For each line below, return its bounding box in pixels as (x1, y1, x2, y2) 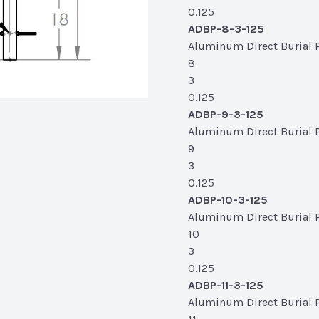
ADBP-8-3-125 (188, 22, 264, 36)
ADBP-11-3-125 (188, 278, 263, 292)
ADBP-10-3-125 (188, 193, 268, 206)
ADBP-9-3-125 (188, 108, 263, 121)
